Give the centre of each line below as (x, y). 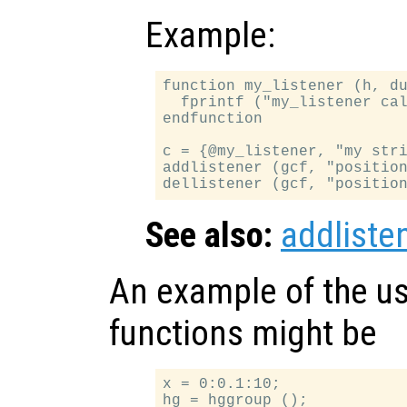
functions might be (243, 333)
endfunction (213, 119)
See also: (209, 235)
